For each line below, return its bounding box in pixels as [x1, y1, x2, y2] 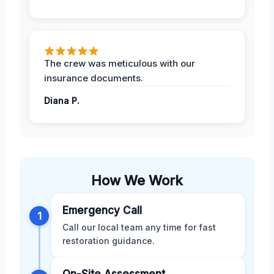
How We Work [91, 172, 183, 188]
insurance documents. [44, 72, 143, 84]
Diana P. [44, 95, 80, 106]
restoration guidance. [62, 235, 155, 246]
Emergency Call [62, 204, 142, 217]
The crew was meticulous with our [44, 57, 195, 69]
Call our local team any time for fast [62, 221, 216, 232]
